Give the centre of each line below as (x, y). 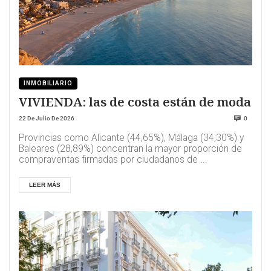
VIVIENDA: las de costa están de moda (135, 102)
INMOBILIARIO (48, 83)
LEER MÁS (45, 184)
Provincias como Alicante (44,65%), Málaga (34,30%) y (131, 138)
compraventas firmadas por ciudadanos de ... (113, 159)
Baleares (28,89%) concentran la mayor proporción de (130, 149)
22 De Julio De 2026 (47, 118)
